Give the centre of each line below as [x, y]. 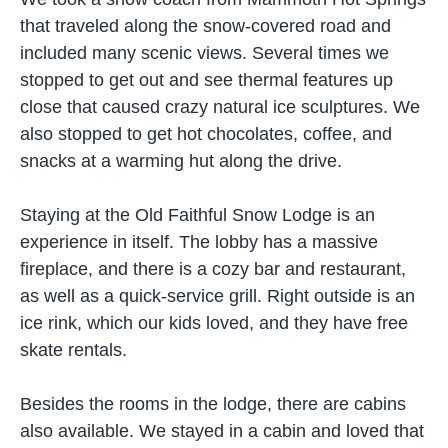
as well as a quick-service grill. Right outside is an [217, 296]
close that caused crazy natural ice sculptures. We [220, 107]
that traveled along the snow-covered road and [205, 26]
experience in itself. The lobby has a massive [199, 242]
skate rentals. [73, 350]
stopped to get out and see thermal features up [206, 80]
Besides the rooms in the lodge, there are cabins [213, 404]
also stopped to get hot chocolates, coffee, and [206, 134]
